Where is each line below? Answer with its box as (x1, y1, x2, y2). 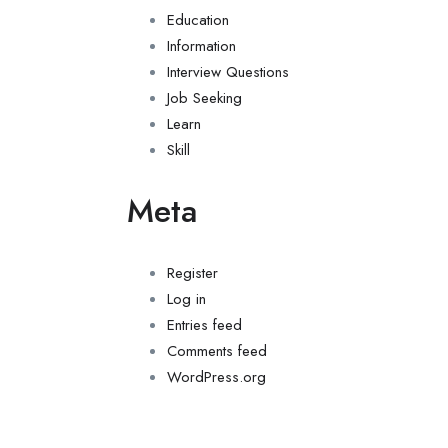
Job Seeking (167, 87, 242, 109)
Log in (167, 288, 206, 310)
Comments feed (167, 340, 267, 362)
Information (167, 35, 236, 57)
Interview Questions (167, 61, 289, 83)
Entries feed (167, 314, 242, 336)
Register (167, 262, 218, 284)
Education (167, 9, 229, 31)
